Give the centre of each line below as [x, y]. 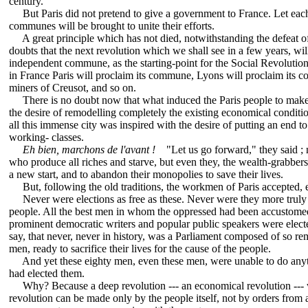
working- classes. [46, 137]
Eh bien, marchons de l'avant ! [89, 150]
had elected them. [47, 274]
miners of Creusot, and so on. [73, 88]
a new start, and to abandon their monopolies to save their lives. [146, 175]
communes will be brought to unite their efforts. [112, 26]
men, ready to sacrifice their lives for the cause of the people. [140, 249]
